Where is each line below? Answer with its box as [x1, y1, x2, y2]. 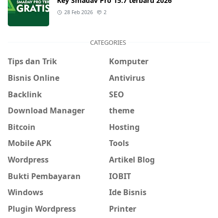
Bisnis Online [8, 72, 59, 83]
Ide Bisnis [109, 186, 146, 198]
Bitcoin [8, 121, 36, 132]
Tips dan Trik [8, 55, 57, 67]
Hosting [109, 121, 140, 132]
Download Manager [8, 105, 85, 116]
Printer [109, 203, 136, 214]
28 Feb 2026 [64, 9, 93, 16]
